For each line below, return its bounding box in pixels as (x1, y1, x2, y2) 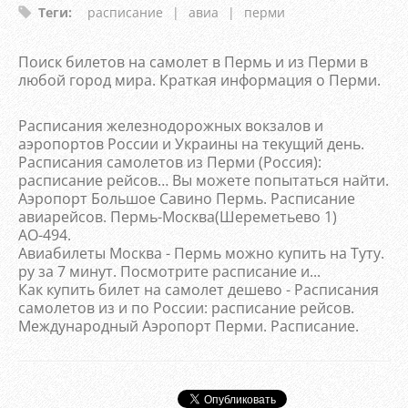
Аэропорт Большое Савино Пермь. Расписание (18, 189, 355, 209)
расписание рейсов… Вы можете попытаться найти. (18, 170, 389, 190)
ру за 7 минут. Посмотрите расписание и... (18, 261, 321, 281)
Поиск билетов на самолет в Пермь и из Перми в (18, 52, 368, 72)
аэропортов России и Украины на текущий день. (18, 134, 364, 154)
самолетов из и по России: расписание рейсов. (18, 298, 354, 318)
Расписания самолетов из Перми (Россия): (18, 152, 321, 172)
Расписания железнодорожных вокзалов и (18, 116, 323, 136)
